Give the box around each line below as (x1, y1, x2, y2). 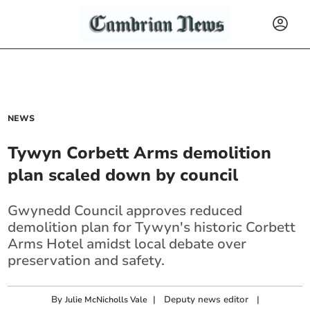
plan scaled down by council (8, 164, 239, 186)
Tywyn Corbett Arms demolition (8, 142, 272, 164)
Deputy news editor (164, 293, 249, 306)
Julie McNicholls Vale (65, 294, 148, 305)
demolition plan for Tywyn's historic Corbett (8, 218, 296, 237)
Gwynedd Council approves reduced (8, 201, 243, 220)
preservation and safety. (8, 251, 165, 270)
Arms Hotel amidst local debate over (8, 235, 247, 253)
